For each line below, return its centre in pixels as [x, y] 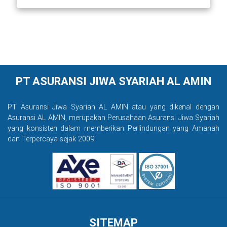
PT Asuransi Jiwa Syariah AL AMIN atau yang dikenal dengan [113, 107]
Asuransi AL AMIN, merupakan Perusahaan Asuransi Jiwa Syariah [113, 117]
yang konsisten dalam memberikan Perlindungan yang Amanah [113, 128]
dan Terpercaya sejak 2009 [51, 139]
